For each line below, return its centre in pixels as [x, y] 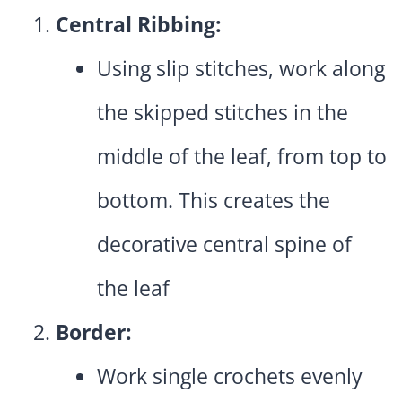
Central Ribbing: [139, 25]
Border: [94, 332]
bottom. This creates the [214, 201]
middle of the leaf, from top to [242, 157]
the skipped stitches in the [223, 113]
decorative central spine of [224, 245]
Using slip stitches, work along [241, 69]
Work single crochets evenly [230, 376]
